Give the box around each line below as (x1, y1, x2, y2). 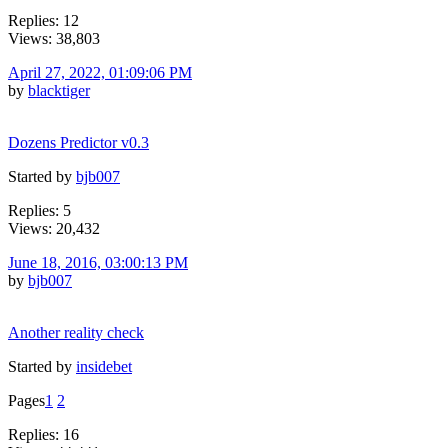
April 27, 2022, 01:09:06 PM (8, 63, 192, 81)
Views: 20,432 (8, 219, 100, 237)
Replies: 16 (8, 425, 79, 443)
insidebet (76, 357, 132, 375)
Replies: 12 (8, 11, 79, 29)
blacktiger (28, 81, 90, 99)
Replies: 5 (8, 201, 71, 219)
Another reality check (8, 323, 144, 341)
